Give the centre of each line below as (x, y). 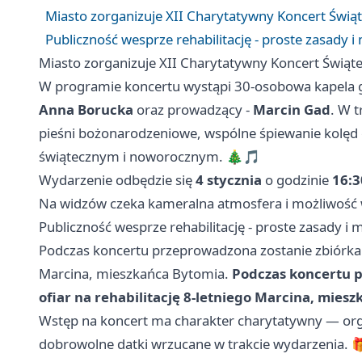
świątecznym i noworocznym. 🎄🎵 (149, 157)
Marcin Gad (292, 110)
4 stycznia (229, 180)
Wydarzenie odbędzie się (117, 180)
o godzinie (297, 180)
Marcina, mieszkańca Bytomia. (135, 274)
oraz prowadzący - (193, 110)
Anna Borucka (86, 110)
